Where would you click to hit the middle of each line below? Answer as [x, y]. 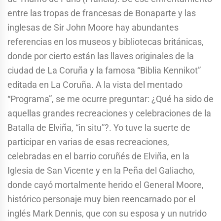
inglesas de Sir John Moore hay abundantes [93, 28]
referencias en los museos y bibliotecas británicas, [106, 42]
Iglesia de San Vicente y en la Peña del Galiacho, [101, 171]
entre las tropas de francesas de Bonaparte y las [102, 13]
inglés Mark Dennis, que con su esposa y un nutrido [107, 214]
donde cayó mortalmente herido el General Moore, [106, 185]
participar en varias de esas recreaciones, [88, 142]
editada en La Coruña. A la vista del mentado [95, 85]
